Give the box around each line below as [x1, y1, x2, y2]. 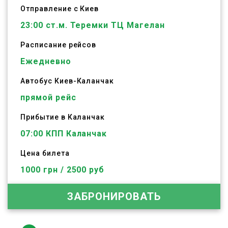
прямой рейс [20, 93, 76, 102]
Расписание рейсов [20, 41, 97, 49]
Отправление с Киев [20, 5, 99, 13]
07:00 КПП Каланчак [20, 129, 107, 138]
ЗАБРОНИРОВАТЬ [67, 190, 161, 203]
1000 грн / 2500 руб [20, 165, 105, 175]
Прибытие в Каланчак [20, 113, 105, 121]
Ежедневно [20, 56, 71, 66]
